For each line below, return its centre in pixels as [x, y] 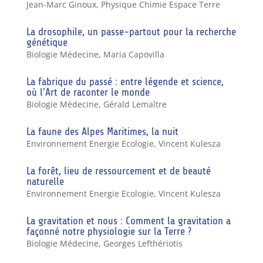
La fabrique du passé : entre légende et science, [125, 81]
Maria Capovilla [134, 54]
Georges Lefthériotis [143, 243]
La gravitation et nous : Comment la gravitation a [128, 220]
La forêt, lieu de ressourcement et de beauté [118, 171]
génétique [47, 42]
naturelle [45, 181]
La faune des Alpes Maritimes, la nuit [102, 131]
